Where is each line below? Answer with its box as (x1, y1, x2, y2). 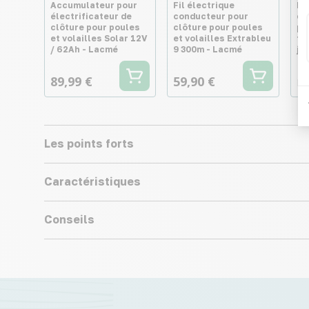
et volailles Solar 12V (50, 32, 148, 43)
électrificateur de (50, 10, 132, 21)
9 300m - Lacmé (173, 43, 243, 54)
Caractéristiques (44, 174, 141, 188)
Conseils (44, 212, 94, 226)
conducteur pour (173, 10, 249, 21)
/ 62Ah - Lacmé (50, 43, 118, 54)
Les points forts (44, 136, 134, 150)
